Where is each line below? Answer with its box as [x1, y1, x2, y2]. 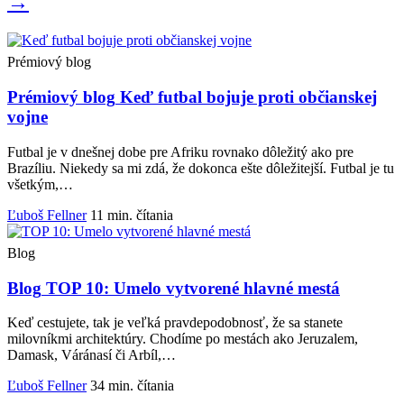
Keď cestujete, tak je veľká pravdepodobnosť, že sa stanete [7, 315, 343, 331]
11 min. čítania [90, 207, 173, 223]
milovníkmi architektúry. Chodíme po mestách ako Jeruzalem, [7, 331, 358, 347]
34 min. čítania [90, 378, 174, 394]
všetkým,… [7, 176, 73, 192]
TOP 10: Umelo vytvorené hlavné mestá [41, 278, 340, 298]
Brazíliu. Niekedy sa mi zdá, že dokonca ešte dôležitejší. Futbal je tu [7, 160, 394, 176]
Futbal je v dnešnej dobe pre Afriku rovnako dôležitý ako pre [7, 143, 353, 160]
